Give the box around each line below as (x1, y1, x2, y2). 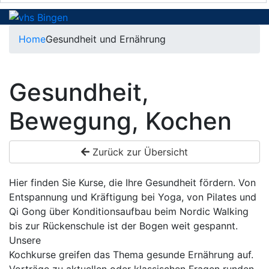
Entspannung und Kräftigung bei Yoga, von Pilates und (9, 190, 256, 203)
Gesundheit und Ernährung (46, 32, 166, 45)
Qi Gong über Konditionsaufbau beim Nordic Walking (9, 205, 249, 217)
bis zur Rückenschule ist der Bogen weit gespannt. (9, 219, 238, 232)
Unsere (9, 234, 41, 246)
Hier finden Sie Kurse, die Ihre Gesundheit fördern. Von (9, 176, 256, 189)
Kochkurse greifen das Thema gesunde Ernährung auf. (9, 248, 253, 261)
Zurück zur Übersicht (89, 145, 188, 158)
